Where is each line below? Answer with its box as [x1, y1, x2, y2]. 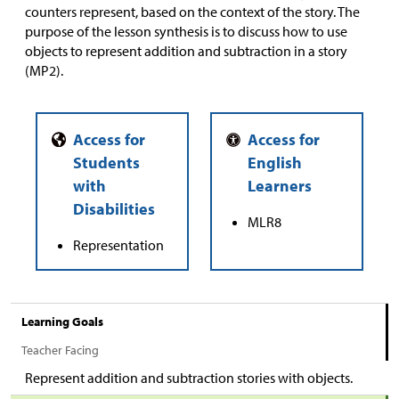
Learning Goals [21, 313, 103, 330]
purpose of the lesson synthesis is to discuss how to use [25, 22, 347, 40]
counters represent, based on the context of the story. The [25, 3, 360, 20]
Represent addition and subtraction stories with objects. [25, 369, 353, 387]
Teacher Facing [21, 342, 99, 358]
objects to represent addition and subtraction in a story [25, 42, 347, 60]
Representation [73, 236, 164, 254]
